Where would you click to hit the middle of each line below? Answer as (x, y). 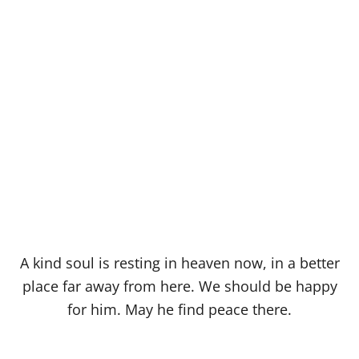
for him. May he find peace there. (179, 310)
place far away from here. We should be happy (179, 286)
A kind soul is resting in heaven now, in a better (179, 263)
